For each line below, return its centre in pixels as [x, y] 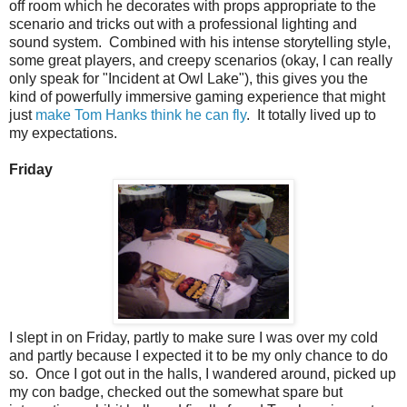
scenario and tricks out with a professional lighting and [183, 24]
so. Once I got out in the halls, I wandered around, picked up [203, 373]
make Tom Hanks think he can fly [141, 114]
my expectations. [63, 133]
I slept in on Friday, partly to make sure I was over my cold [194, 337]
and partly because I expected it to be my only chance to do [199, 355]
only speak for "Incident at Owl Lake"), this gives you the [189, 78]
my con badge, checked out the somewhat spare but [176, 392]
